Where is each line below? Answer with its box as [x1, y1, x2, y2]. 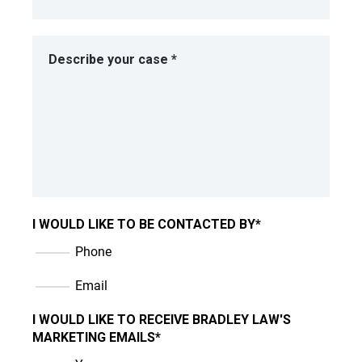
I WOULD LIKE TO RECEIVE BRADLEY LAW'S [32, 312, 291, 328]
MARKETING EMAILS [32, 330, 155, 346]
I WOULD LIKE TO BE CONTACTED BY [32, 217, 255, 233]
